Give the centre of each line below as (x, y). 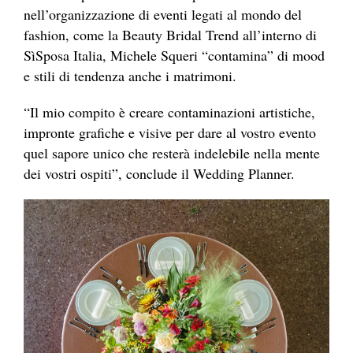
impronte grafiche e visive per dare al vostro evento (170, 132)
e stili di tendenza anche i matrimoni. (132, 75)
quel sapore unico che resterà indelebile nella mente (172, 152)
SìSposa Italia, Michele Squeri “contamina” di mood (174, 55)
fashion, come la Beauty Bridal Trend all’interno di (170, 34)
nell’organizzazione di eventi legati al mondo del (163, 14)
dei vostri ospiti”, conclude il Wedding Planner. (162, 173)
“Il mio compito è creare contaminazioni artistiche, (169, 111)
